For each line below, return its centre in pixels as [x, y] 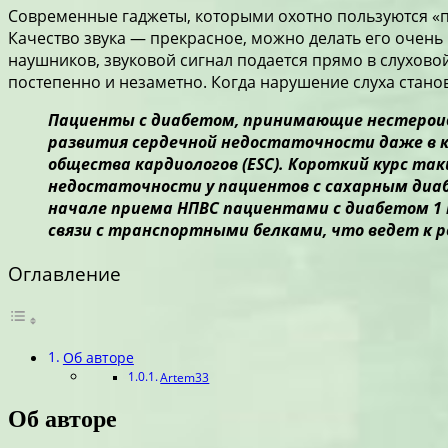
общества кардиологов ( [147, 163]
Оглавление [64, 273]
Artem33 [185, 378]
